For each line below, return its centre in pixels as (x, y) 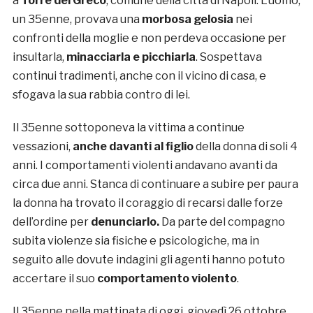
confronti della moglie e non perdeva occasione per (149, 38)
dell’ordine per (51, 222)
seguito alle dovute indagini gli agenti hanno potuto (148, 260)
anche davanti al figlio (133, 147)
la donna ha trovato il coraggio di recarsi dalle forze (147, 203)
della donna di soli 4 (245, 147)
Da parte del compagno (222, 222)
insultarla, (39, 57)
